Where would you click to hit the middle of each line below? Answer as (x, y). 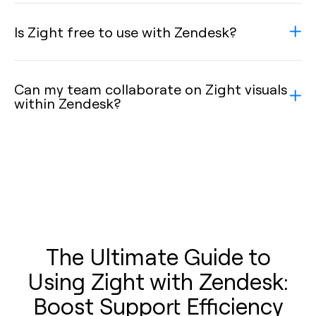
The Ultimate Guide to (158, 256)
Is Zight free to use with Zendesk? (125, 32)
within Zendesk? (67, 103)
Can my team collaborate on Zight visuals (151, 89)
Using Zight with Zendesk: (158, 281)
